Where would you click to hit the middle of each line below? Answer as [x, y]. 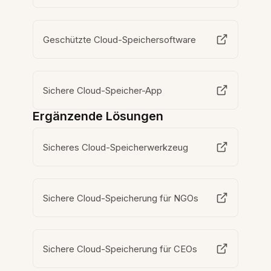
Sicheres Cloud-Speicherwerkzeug [116, 147]
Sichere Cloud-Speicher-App [103, 90]
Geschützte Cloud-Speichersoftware [120, 39]
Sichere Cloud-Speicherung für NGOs [121, 198]
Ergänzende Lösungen [98, 116]
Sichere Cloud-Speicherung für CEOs [120, 249]
